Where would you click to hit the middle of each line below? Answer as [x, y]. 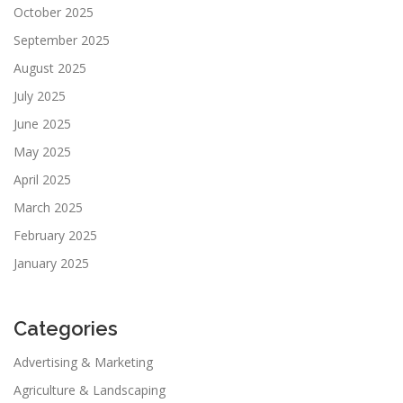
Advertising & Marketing [83, 363]
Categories [66, 328]
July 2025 [40, 95]
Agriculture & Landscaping [90, 390]
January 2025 [51, 263]
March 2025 [48, 207]
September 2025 [62, 40]
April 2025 [42, 179]
